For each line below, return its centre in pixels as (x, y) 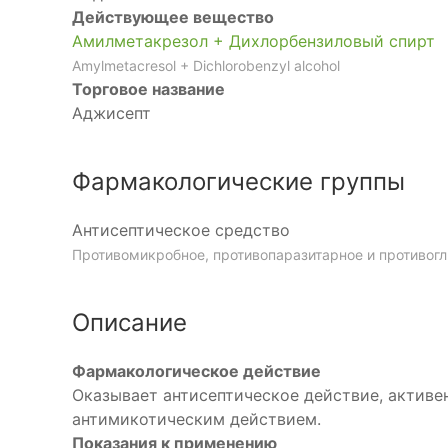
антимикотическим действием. (196, 419)
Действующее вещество (173, 17)
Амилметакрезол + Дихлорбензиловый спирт (253, 41)
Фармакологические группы (238, 181)
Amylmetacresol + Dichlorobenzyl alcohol (206, 65)
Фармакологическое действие (196, 371)
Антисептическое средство (181, 230)
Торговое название (148, 89)
